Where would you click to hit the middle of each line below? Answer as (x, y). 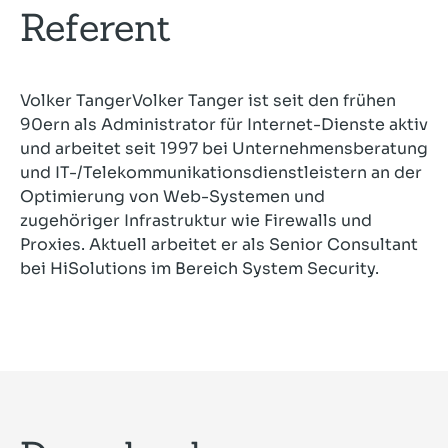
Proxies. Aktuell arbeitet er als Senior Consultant (219, 244)
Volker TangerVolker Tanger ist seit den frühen (208, 100)
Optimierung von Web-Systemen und (172, 196)
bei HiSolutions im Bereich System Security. (199, 268)
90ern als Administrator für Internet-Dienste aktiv (224, 124)
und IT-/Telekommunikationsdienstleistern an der (221, 172)
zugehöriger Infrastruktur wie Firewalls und (196, 220)
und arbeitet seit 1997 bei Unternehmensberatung (224, 148)
